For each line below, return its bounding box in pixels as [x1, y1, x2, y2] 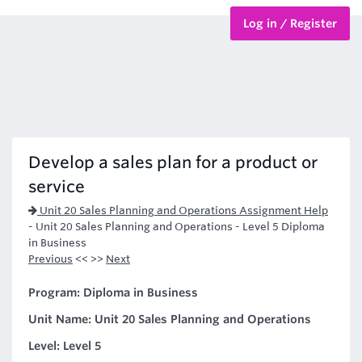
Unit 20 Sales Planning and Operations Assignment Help [37, 204, 328, 217]
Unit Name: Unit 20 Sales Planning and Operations [28, 313, 311, 326]
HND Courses [12, 75, 81, 88]
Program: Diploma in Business [28, 286, 198, 299]
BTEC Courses [12, 32, 83, 44]
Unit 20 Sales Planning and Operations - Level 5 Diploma [36, 221, 325, 233]
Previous [28, 253, 73, 265]
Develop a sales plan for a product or [28, 153, 318, 172]
